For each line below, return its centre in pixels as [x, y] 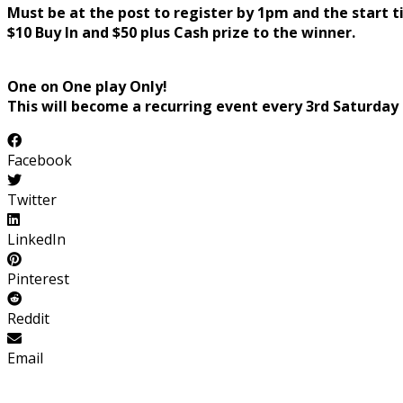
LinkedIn [36, 239]
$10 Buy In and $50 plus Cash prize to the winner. [181, 32]
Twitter [32, 199]
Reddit [28, 318]
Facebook [40, 160]
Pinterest [38, 278]
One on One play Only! [87, 86]
